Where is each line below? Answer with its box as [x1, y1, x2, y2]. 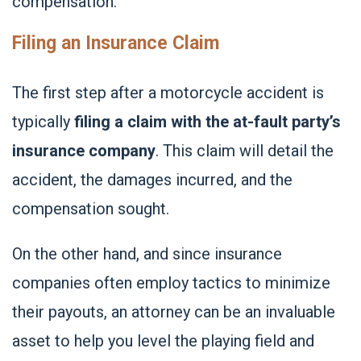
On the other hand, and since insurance [12, 244, 282, 263]
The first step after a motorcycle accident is [12, 83, 324, 102]
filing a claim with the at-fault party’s [74, 112, 341, 131]
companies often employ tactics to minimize [12, 273, 330, 293]
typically [12, 112, 74, 131]
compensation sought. [12, 199, 169, 218]
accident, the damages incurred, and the [12, 170, 293, 189]
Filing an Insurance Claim [12, 32, 219, 54]
